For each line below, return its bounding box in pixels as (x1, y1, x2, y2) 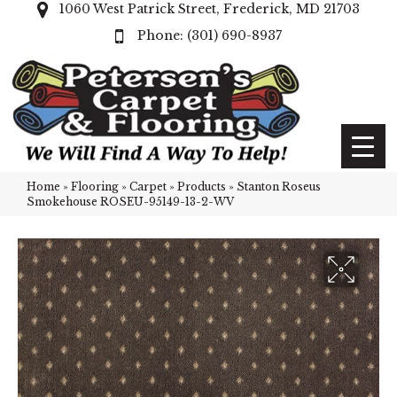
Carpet (129, 180, 167, 193)
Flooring (71, 180, 119, 193)
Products (177, 180, 226, 193)
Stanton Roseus (237, 180, 321, 193)
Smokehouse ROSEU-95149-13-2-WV (27, 195, 234, 208)
